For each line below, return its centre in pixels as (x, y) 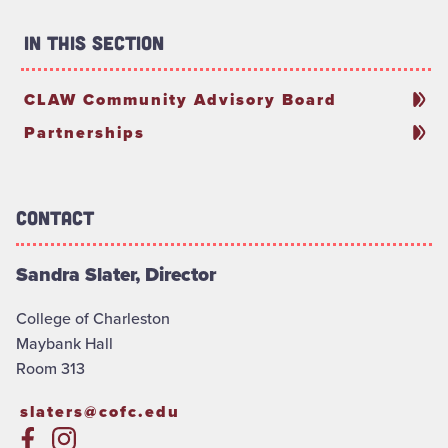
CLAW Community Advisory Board (180, 99)
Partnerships (84, 132)
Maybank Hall (64, 343)
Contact (55, 217)
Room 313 (50, 368)
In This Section (94, 42)
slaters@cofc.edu (100, 411)
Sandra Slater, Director (116, 274)
